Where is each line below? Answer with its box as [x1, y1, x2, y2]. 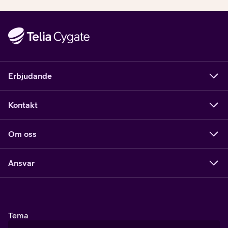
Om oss [8, 129, 37, 139]
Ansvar [8, 158, 35, 168]
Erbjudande [8, 71, 52, 81]
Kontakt [8, 100, 38, 110]
